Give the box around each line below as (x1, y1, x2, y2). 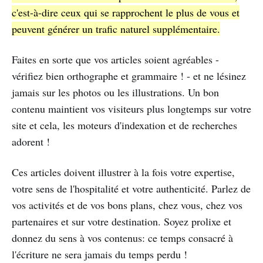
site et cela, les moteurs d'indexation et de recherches (12, 118, 237, 133)
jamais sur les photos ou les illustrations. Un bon (12, 85, 219, 100)
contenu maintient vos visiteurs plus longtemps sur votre (12, 102, 251, 116)
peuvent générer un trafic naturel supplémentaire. (12, 22, 220, 36)
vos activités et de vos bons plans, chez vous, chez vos (12, 198, 242, 213)
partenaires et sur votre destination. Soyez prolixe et (12, 214, 231, 229)
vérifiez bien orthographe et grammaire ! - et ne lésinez (12, 69, 246, 83)
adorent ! (12, 134, 50, 149)
